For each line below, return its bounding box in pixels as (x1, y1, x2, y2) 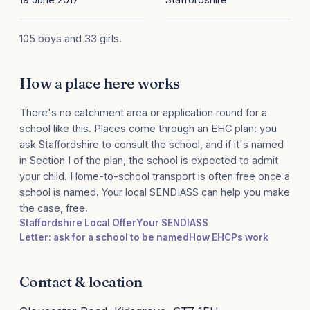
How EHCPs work (189, 232, 268, 244)
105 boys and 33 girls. (19, 33, 122, 45)
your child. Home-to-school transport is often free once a (19, 170, 290, 183)
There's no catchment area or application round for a (19, 107, 267, 119)
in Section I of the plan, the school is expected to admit (19, 154, 278, 167)
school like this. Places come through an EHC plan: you (19, 122, 277, 135)
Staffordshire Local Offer (19, 217, 136, 229)
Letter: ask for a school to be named (19, 232, 189, 244)
